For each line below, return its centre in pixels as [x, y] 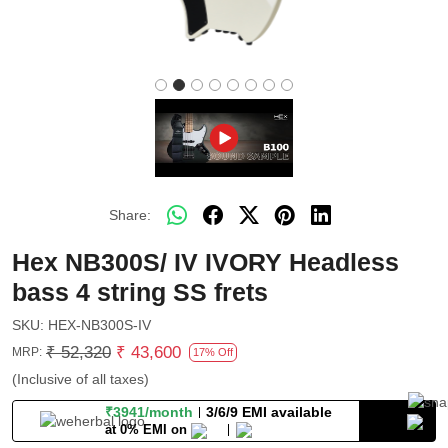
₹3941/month [149, 412]
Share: [130, 215]
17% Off [213, 351]
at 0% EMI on [146, 429]
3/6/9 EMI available [269, 412]
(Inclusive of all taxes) [80, 378]
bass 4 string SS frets [140, 291]
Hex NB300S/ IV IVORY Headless [205, 261]
